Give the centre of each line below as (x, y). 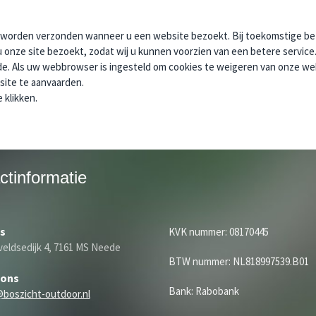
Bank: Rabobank (204, 291)
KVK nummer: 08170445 (219, 232)
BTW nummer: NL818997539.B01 (239, 262)
